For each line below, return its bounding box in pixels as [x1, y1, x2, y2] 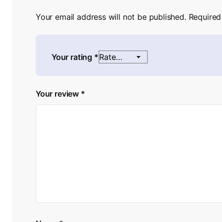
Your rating [52, 52, 94, 62]
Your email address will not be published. [36, 11, 186, 22]
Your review [36, 88, 81, 99]
